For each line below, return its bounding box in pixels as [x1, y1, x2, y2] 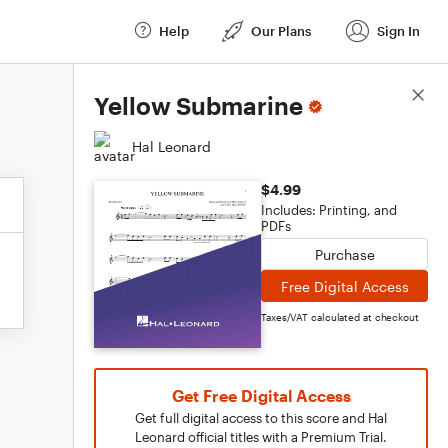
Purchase [314, 245, 375, 263]
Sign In [377, 22, 420, 39]
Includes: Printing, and [261, 202, 397, 218]
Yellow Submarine [94, 91, 303, 120]
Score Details [339, 87, 428, 105]
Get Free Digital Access [171, 386, 351, 405]
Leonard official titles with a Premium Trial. [135, 429, 387, 445]
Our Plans [251, 22, 311, 39]
